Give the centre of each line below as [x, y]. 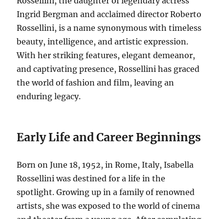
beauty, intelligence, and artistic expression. [103, 41]
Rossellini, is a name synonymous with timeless [109, 28]
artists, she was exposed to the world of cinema [109, 206]
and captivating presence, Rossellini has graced [108, 69]
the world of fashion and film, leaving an [96, 82]
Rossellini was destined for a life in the [91, 178]
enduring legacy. [49, 96]
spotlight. [36, 192]
